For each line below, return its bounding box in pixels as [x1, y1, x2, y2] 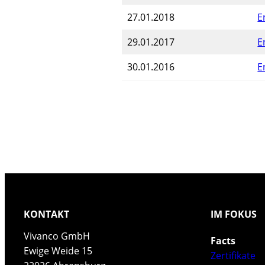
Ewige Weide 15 [24, 244, 92, 258]
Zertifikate [211, 249, 256, 263]
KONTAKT [24, 208, 69, 221]
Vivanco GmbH [24, 230, 90, 243]
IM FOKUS [211, 208, 257, 221]
